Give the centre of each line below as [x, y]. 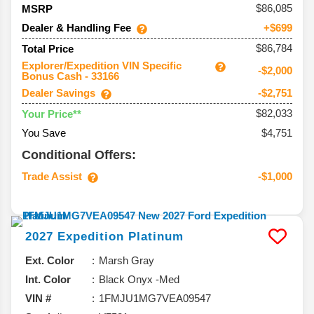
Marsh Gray [127, 261]
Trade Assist [52, 177]
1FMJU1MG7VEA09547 [155, 299]
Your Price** [52, 114]
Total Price [48, 48]
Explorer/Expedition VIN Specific [102, 66]
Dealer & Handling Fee [76, 28]
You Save [44, 133]
